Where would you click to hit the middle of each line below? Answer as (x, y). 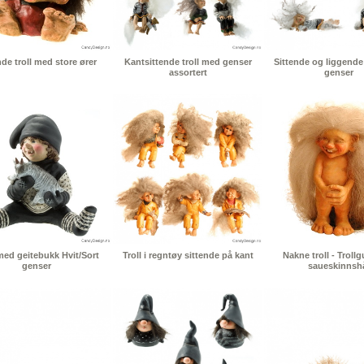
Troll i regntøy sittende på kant (188, 256)
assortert (188, 73)
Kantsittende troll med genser (188, 62)
